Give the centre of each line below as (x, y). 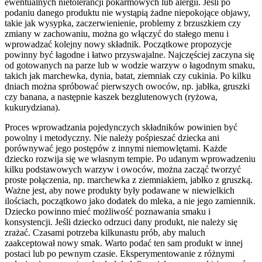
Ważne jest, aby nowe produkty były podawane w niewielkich (120, 191)
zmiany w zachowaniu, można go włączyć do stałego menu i (117, 34)
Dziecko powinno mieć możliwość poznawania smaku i (108, 212)
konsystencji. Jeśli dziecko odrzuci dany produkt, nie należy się (121, 222)
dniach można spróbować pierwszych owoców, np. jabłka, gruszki (127, 87)
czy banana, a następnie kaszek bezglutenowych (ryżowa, (111, 97)
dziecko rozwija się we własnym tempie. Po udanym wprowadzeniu (130, 159)
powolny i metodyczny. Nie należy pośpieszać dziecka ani (112, 138)
